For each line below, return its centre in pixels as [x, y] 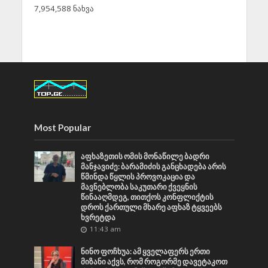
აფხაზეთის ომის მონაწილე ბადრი [145, 156]
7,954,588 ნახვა [64, 8]
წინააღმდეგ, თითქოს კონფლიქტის [147, 197]
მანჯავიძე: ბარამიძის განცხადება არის [154, 166]
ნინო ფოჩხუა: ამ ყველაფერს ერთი [146, 251]
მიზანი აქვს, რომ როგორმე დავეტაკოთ [154, 261]
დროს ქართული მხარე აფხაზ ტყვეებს [152, 207]
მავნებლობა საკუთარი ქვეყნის [139, 187]
